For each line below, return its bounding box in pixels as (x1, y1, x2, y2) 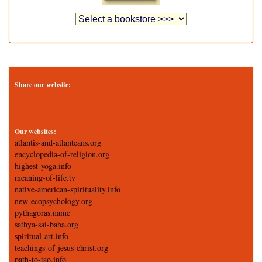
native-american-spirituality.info (15, 184, 120, 195)
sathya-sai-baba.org (15, 219, 78, 230)
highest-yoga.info (15, 160, 71, 171)
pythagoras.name (15, 207, 70, 218)
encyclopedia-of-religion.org (15, 149, 109, 160)
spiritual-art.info (15, 230, 68, 242)
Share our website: (15, 80, 71, 89)
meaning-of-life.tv (15, 172, 75, 183)
